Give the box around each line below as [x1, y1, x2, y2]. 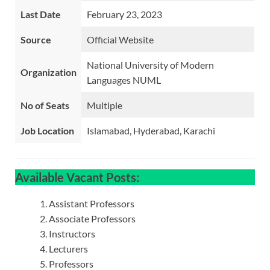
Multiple [87, 99, 122, 111]
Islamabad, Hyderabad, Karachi [87, 125, 215, 137]
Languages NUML [87, 74, 161, 86]
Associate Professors [49, 213, 136, 225]
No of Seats [20, 99, 69, 111]
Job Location [20, 125, 74, 137]
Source [20, 34, 51, 46]
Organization [20, 66, 77, 78]
